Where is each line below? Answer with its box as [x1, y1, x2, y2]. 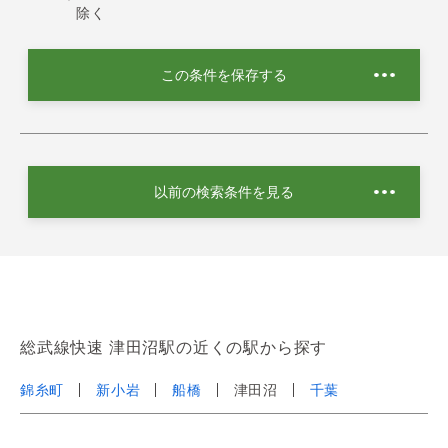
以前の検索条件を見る [154, 183, 294, 200]
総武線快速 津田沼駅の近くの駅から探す [20, 338, 328, 356]
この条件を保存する [161, 66, 287, 83]
